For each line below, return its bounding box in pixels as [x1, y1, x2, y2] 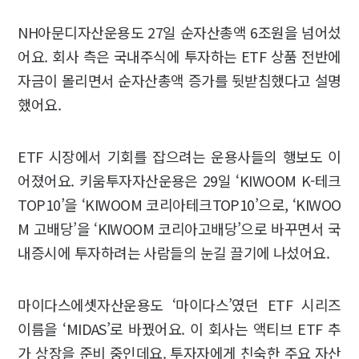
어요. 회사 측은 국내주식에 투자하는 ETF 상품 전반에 [18, 46, 341, 67]
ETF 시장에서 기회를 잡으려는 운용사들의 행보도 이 [18, 146, 341, 167]
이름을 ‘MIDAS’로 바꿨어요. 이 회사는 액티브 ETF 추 [18, 318, 341, 340]
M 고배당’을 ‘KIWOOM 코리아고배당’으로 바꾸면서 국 [18, 218, 341, 240]
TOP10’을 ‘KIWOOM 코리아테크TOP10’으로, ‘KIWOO [18, 194, 341, 216]
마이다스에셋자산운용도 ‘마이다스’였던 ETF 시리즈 [18, 294, 341, 316]
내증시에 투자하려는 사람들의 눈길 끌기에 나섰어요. [18, 242, 333, 264]
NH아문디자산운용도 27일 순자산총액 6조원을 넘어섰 [18, 22, 341, 43]
